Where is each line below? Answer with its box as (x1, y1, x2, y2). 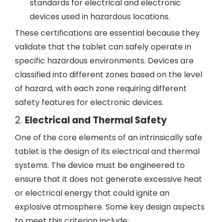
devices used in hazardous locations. (30, 11, 170, 22)
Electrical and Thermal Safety (25, 113, 167, 127)
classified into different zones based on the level (15, 69, 202, 80)
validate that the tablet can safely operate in (15, 41, 191, 53)
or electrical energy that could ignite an (15, 187, 169, 199)
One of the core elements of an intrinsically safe (15, 132, 202, 143)
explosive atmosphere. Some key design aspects (15, 201, 205, 213)
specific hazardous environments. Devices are (15, 55, 194, 66)
